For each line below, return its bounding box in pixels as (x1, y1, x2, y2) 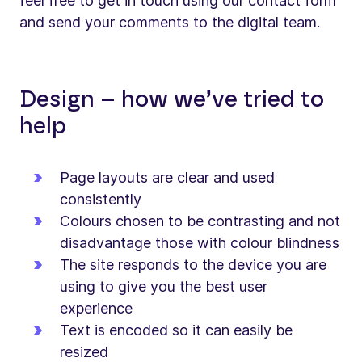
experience (60, 300, 133, 317)
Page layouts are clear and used (60, 169, 275, 186)
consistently (60, 191, 141, 208)
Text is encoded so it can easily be (60, 322, 293, 339)
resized (60, 343, 108, 360)
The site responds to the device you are (60, 256, 326, 273)
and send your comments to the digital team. (19, 14, 320, 31)
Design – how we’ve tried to (19, 89, 324, 112)
